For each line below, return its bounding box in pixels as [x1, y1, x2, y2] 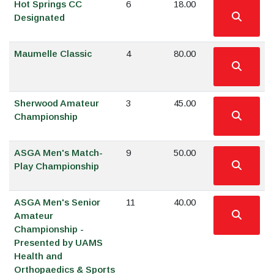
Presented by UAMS [14, 237, 103, 248]
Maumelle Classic [14, 48, 92, 59]
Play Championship [14, 161, 99, 171]
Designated [14, 12, 65, 23]
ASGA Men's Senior [14, 197, 100, 207]
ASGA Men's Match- [14, 147, 103, 158]
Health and [14, 251, 62, 261]
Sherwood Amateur [14, 98, 99, 108]
